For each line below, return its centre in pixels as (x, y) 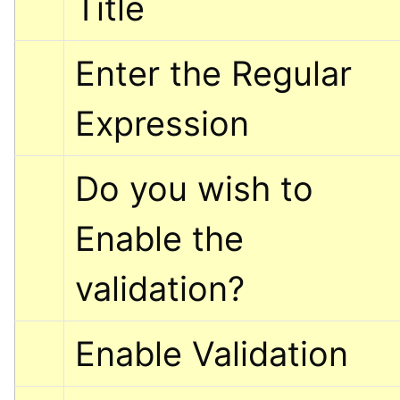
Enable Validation (212, 353)
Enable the (159, 238)
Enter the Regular (213, 73)
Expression (162, 123)
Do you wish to (194, 188)
